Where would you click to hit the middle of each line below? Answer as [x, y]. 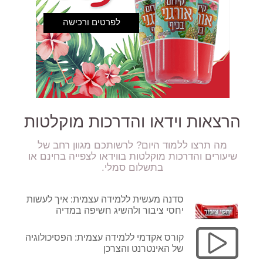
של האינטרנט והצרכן [144, 249]
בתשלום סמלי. [133, 168]
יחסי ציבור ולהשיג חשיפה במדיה [120, 211]
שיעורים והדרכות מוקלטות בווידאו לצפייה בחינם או [132, 157]
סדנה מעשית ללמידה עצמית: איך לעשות [105, 200]
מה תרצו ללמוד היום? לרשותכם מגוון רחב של [133, 146]
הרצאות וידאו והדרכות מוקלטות [133, 122]
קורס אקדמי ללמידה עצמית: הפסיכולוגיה [105, 238]
